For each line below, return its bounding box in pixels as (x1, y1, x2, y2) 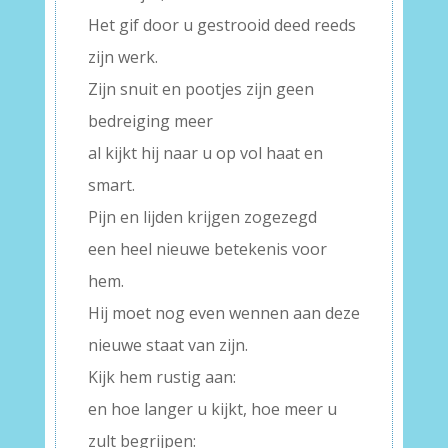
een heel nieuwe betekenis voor (87, 238, 327, 261)
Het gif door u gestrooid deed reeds (87, 14, 356, 37)
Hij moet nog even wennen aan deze (87, 302, 360, 325)
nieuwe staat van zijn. (87, 334, 248, 357)
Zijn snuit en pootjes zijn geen (87, 78, 314, 101)
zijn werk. (87, 46, 158, 69)
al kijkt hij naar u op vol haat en (87, 142, 323, 165)
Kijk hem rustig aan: (87, 366, 236, 389)
